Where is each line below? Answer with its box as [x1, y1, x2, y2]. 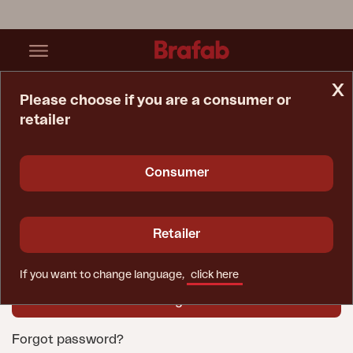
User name [12, 158, 67, 169]
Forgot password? [12, 333, 124, 346]
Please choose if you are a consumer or [20, 93, 291, 107]
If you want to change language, [20, 269, 184, 281]
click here [191, 269, 239, 281]
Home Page [129, 130, 188, 140]
